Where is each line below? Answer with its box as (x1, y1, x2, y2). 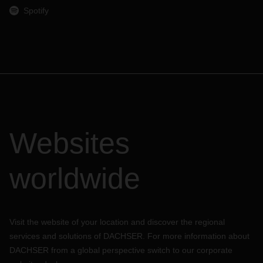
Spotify (23, 6, 49, 15)
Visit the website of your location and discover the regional (9, 217, 225, 227)
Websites (9, 127, 130, 160)
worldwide (9, 162, 140, 195)
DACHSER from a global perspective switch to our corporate (9, 245, 232, 255)
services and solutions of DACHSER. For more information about (9, 231, 249, 241)
